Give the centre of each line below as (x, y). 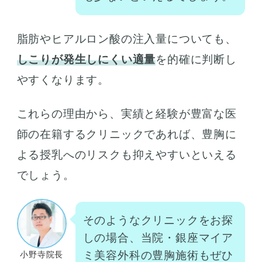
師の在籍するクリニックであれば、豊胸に (127, 134)
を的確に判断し (196, 59)
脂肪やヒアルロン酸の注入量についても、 (127, 39)
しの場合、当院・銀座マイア (158, 237)
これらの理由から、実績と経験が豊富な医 (127, 113)
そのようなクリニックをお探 (158, 220)
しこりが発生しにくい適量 (86, 59)
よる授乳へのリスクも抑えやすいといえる (127, 154)
